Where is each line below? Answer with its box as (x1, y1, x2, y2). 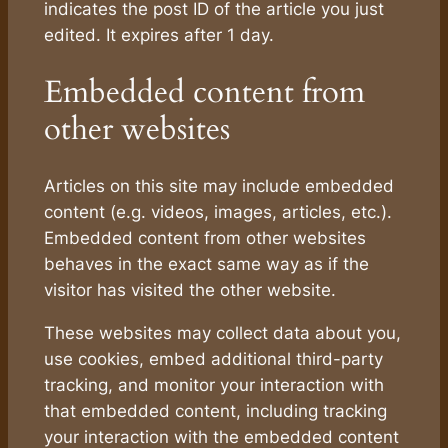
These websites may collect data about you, (43, 323, 401, 344)
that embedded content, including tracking (43, 401, 387, 422)
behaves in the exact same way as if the (43, 254, 369, 275)
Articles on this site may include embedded (43, 176, 394, 197)
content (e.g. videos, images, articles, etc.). (43, 202, 392, 223)
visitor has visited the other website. (43, 280, 336, 301)
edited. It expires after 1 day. (43, 24, 274, 45)
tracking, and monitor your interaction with (43, 375, 384, 396)
